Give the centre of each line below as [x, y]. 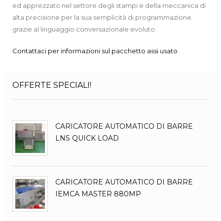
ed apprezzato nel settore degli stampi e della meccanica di [109, 5]
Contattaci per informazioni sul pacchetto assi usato [95, 51]
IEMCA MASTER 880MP [98, 194]
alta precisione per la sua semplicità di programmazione [102, 17]
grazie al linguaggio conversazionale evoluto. [84, 29]
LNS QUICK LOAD [87, 138]
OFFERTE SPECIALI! [52, 85]
